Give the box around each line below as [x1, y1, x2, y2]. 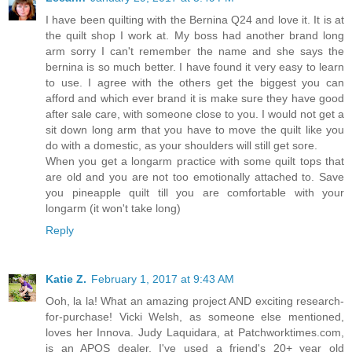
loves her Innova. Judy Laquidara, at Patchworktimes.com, [46, 325, 344, 339]
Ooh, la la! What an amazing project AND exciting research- [46, 294, 344, 307]
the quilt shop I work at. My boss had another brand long [46, 28, 344, 42]
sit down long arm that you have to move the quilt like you [46, 123, 344, 136]
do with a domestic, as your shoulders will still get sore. [46, 138, 317, 152]
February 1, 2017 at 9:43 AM [91, 272, 234, 285]
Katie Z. [46, 272, 86, 285]
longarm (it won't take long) [46, 201, 181, 214]
